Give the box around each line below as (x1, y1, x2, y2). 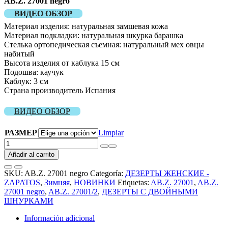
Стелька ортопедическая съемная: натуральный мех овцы (4, 40, 204, 49)
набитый (4, 49, 35, 59)
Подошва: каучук (4, 68, 64, 77)
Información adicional (24, 214, 95, 223)
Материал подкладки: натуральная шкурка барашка (4, 31, 183, 40)
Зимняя (44, 178, 70, 187)
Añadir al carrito (8, 151, 54, 159)
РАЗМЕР (5, 128, 37, 137)
